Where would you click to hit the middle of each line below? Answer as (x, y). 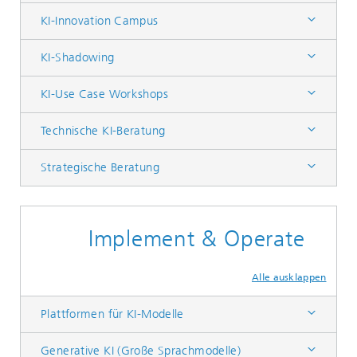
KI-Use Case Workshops (104, 94)
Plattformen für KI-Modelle (112, 314)
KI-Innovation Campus (100, 21)
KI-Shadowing (78, 57)
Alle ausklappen (289, 277)
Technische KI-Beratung (103, 131)
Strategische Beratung (100, 167)
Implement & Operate (197, 239)
